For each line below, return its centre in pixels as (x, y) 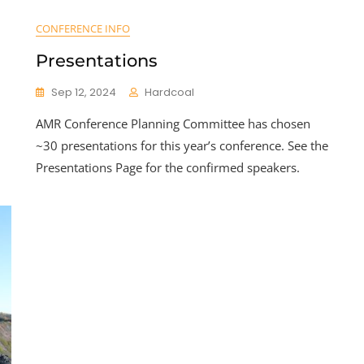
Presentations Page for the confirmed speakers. (168, 167)
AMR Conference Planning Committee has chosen (173, 123)
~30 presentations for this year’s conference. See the (182, 145)
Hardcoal (169, 92)
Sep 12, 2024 (84, 92)
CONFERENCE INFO (83, 28)
